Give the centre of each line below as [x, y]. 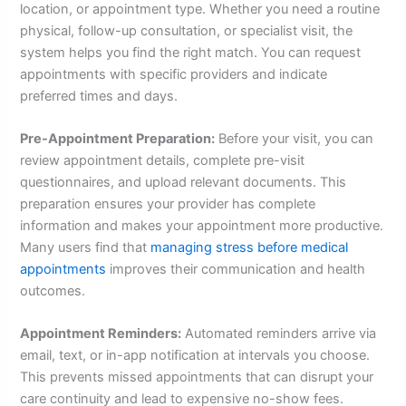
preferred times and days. [99, 96]
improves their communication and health [236, 270]
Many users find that [86, 248]
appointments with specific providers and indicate [174, 74]
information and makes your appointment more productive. [202, 226]
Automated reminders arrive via [279, 334]
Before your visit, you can [295, 139]
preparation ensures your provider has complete [168, 204]
